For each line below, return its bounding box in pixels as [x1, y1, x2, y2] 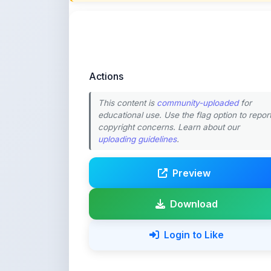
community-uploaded [157, 21, 238, 31]
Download [170, 120, 218, 132]
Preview [172, 89, 211, 102]
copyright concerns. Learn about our [98, 45, 240, 55]
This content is [98, 21, 157, 31]
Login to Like [164, 151, 224, 164]
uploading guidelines [98, 57, 177, 67]
